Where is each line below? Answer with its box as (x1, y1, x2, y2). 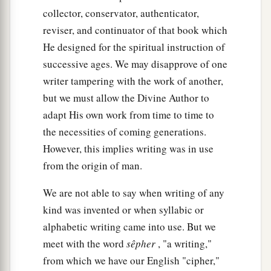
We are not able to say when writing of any (43, 186, 224, 200)
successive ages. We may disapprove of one (43, 57, 227, 71)
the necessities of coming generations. (43, 125, 206, 139)
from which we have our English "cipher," (43, 253, 220, 268)
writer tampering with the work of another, (43, 74, 223, 88)
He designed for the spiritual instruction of (43, 40, 225, 54)
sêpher (126, 237, 158, 251)
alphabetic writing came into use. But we (43, 220, 216, 234)
